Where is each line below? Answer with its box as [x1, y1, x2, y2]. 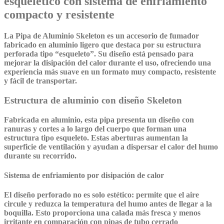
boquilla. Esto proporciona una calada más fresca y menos [4, 208, 200, 217]
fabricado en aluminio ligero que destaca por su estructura [4, 40, 201, 49]
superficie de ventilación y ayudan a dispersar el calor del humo [4, 142, 218, 151]
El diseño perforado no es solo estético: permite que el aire [4, 190, 199, 199]
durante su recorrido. [4, 151, 76, 160]
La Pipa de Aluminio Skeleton [4, 31, 105, 40]
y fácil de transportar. [4, 76, 77, 85]
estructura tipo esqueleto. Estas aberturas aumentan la [4, 133, 188, 142]
